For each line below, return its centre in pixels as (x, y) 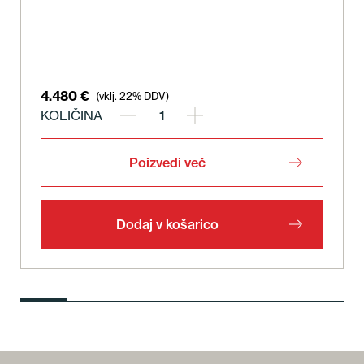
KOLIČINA (71, 116)
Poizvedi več (167, 163)
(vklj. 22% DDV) (132, 95)
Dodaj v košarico (167, 225)
